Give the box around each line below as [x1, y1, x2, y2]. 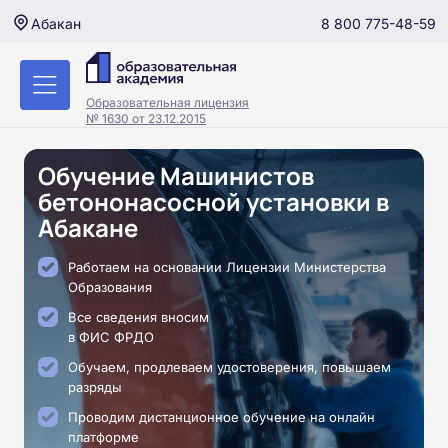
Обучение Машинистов [38, 159, 314, 192]
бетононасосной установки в [38, 185, 389, 218]
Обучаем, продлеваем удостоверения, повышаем [68, 359, 391, 375]
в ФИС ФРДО [68, 329, 154, 345]
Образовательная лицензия [86, 94, 249, 110]
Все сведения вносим [68, 309, 209, 325]
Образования [68, 279, 152, 295]
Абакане [38, 211, 138, 244]
